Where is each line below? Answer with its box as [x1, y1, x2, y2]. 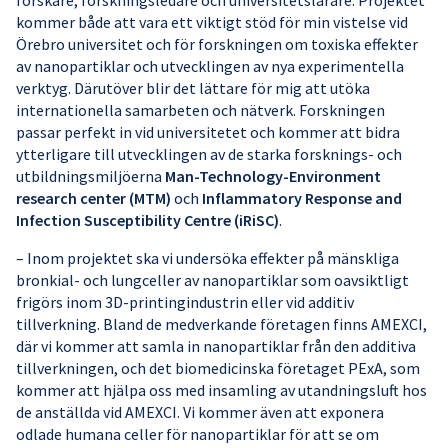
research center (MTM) [16, 188, 171, 209]
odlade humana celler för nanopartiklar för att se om [16, 424, 379, 445]
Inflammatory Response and [202, 188, 402, 209]
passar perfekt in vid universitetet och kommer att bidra [16, 122, 400, 143]
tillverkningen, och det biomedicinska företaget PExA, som [16, 358, 420, 379]
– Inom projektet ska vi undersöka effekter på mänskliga [16, 248, 399, 269]
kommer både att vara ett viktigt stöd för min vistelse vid [16, 12, 408, 33]
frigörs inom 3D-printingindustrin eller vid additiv [16, 292, 354, 313]
